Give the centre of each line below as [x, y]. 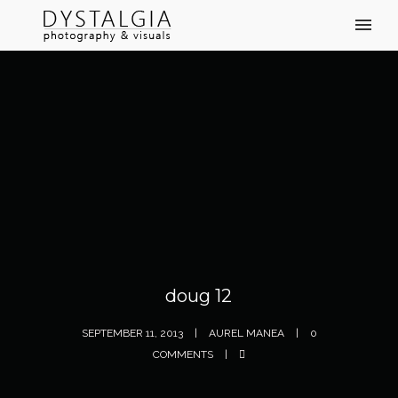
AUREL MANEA [247, 333]
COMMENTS [184, 354]
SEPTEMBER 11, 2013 [133, 333]
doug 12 [199, 296]
